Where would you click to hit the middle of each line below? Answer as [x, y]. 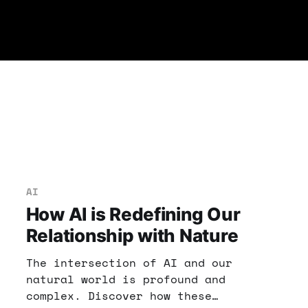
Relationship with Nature [132, 236]
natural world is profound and [125, 279]
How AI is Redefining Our [133, 214]
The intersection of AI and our [129, 263]
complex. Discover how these [119, 296]
